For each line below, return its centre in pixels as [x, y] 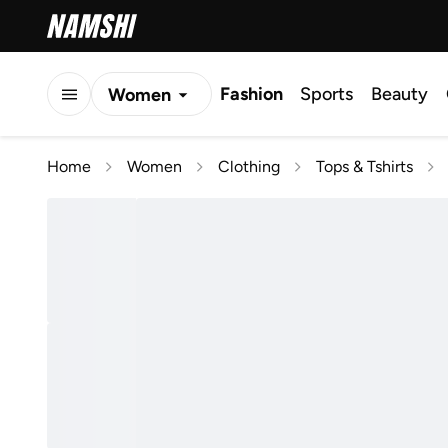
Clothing [249, 166]
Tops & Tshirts [364, 166]
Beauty [399, 94]
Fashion [251, 94]
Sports [326, 94]
